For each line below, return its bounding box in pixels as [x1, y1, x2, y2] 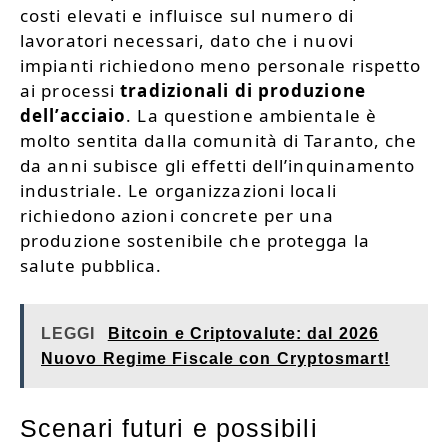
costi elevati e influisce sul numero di [20, 4, 354, 28]
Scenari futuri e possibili [20, 414, 318, 443]
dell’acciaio [20, 104, 127, 128]
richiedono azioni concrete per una [20, 204, 335, 228]
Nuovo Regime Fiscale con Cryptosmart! [41, 349, 390, 367]
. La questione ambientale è [126, 104, 377, 128]
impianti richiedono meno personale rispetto [20, 54, 422, 78]
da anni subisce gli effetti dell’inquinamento [20, 154, 416, 178]
